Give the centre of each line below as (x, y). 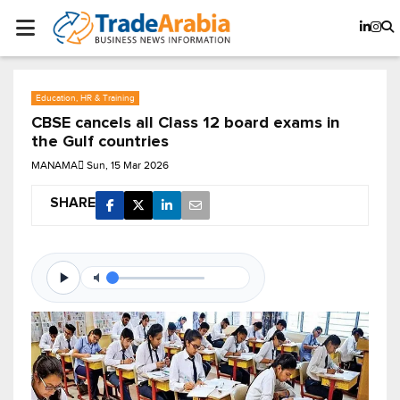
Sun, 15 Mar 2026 (128, 166)
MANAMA (54, 166)
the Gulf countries (100, 142)
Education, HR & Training (85, 98)
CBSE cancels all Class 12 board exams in (185, 124)
